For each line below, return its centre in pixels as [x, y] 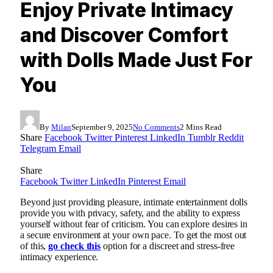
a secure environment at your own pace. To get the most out [133, 235]
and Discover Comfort [124, 35]
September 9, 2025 [102, 127]
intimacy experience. [59, 257]
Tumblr [202, 137]
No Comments [156, 127]
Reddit [231, 137]
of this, [34, 246]
